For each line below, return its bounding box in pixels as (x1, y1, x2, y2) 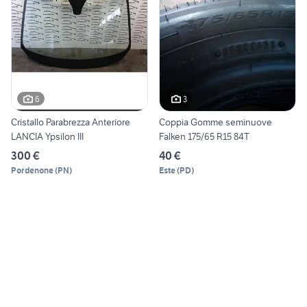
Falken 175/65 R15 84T (159, 130, 249, 143)
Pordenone (11, 165, 53, 176)
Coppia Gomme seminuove (159, 116, 225, 129)
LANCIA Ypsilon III (11, 130, 84, 143)
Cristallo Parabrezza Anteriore (11, 116, 130, 129)
